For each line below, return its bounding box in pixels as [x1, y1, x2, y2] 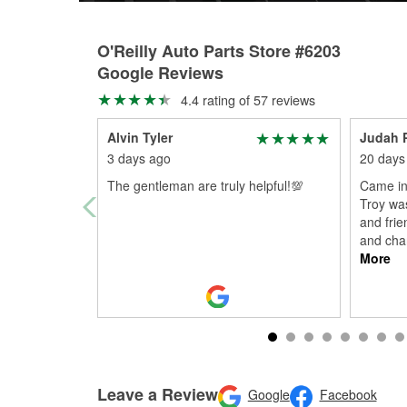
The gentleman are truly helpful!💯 [107, 176, 303, 194]
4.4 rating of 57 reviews [176, 90, 315, 109]
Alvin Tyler [107, 128, 173, 146]
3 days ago [107, 149, 171, 167]
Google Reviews [97, 61, 223, 84]
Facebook [319, 385, 377, 404]
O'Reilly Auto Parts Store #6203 [97, 39, 341, 63]
